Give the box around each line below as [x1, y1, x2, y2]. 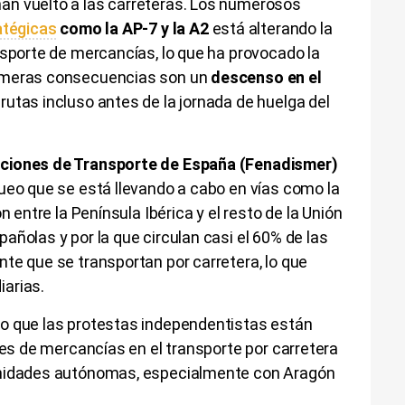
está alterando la [208, 18, 333, 38]
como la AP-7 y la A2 [56, 18, 209, 38]
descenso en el [211, 67, 322, 87]
